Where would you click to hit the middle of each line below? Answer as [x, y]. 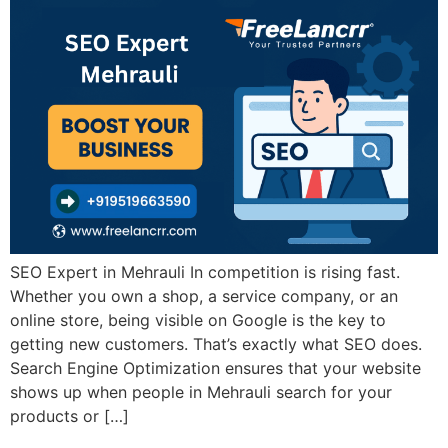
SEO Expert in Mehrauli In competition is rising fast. [205, 272]
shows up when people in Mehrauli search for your [201, 392]
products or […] [69, 416]
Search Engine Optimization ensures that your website [215, 368]
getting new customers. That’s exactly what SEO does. [216, 344]
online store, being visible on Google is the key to [198, 320]
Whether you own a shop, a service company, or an [204, 296]
